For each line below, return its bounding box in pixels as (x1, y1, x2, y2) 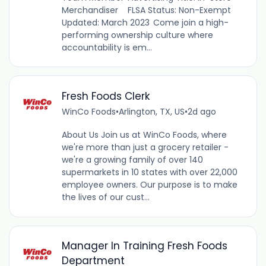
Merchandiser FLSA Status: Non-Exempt (61, 4, 232, 16)
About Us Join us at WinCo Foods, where (61, 129, 227, 141)
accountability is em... (61, 41, 152, 53)
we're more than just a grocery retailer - (61, 141, 229, 154)
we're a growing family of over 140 (61, 154, 203, 166)
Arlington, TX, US (118, 106, 185, 118)
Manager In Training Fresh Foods (61, 239, 227, 254)
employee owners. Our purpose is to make (61, 179, 237, 191)
